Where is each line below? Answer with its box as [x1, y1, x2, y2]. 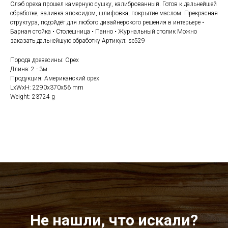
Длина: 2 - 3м [10, 65, 47, 73]
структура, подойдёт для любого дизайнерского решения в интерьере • [10, 18, 204, 26]
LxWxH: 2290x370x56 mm [10, 83, 83, 91]
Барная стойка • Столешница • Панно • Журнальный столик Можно [10, 27, 197, 35]
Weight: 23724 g [10, 93, 55, 100]
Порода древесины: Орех [10, 56, 79, 64]
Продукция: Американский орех [10, 74, 99, 82]
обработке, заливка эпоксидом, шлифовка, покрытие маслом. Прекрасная [10, 9, 218, 17]
